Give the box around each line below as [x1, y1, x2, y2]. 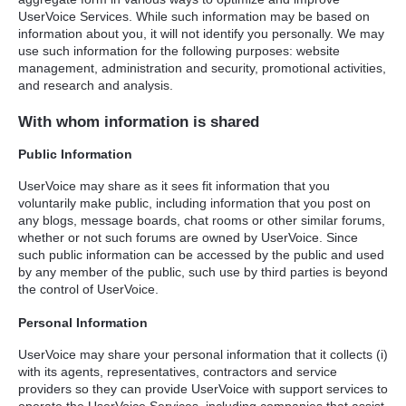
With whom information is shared [18, 113, 259, 131]
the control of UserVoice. [18, 282, 159, 297]
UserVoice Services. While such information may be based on [18, 8, 370, 24]
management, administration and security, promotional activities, [18, 60, 386, 75]
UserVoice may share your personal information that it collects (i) [18, 347, 388, 362]
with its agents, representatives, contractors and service [18, 364, 337, 380]
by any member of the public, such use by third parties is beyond [18, 265, 388, 280]
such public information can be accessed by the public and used [18, 247, 384, 263]
